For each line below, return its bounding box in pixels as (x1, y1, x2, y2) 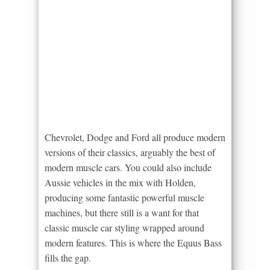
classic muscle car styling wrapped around (45, 221, 204, 234)
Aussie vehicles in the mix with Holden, (45, 176, 196, 189)
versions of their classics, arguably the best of (45, 146, 215, 159)
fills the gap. (45, 251, 91, 265)
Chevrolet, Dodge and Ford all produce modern (45, 131, 225, 144)
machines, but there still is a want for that (45, 206, 199, 219)
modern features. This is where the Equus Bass (45, 236, 222, 250)
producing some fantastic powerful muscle (45, 191, 204, 204)
